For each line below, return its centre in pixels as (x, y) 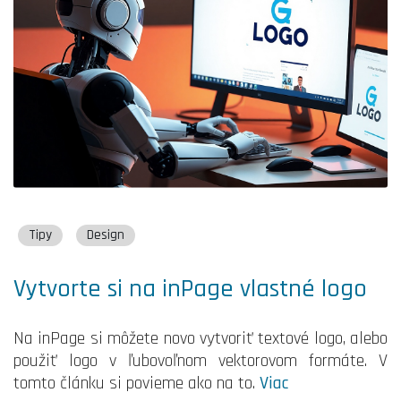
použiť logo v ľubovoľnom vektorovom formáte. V (200, 360)
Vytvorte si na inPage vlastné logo (190, 289)
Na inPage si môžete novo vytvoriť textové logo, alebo (200, 338)
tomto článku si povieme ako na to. (137, 383)
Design (106, 235)
